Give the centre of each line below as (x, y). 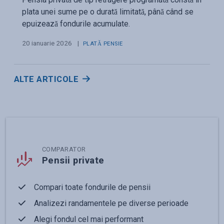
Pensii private (73, 160)
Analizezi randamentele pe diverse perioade (111, 203)
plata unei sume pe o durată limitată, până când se (108, 11)
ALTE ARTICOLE (46, 79)
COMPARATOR (64, 149)
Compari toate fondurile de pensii (92, 187)
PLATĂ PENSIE (103, 43)
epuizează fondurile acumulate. (76, 23)
